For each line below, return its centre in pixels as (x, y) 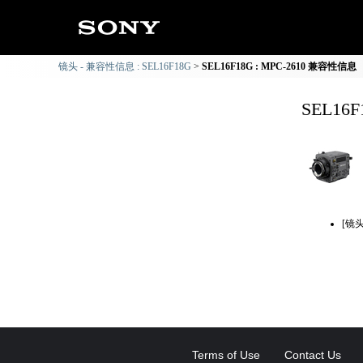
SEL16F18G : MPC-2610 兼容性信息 (279, 66)
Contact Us (313, 355)
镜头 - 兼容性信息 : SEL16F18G (125, 66)
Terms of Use (226, 355)
